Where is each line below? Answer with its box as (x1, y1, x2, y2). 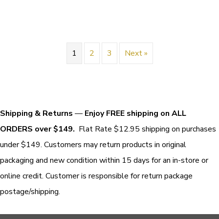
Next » (124, 47, 148, 59)
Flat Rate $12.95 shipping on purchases (75, 123, 216, 134)
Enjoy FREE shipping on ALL (85, 108, 186, 119)
